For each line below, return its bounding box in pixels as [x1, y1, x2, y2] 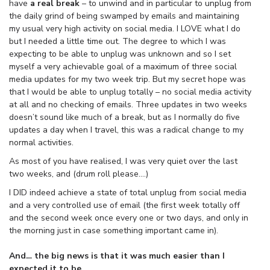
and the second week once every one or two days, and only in [9, 212, 248, 224]
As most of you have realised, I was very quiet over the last [9, 155, 237, 167]
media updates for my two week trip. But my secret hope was [9, 73, 246, 85]
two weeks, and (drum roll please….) [9, 168, 148, 180]
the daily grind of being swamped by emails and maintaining [9, 10, 239, 22]
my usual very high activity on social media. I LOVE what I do [9, 22, 240, 34]
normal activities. [9, 136, 74, 148]
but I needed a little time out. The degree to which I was [9, 35, 226, 47]
